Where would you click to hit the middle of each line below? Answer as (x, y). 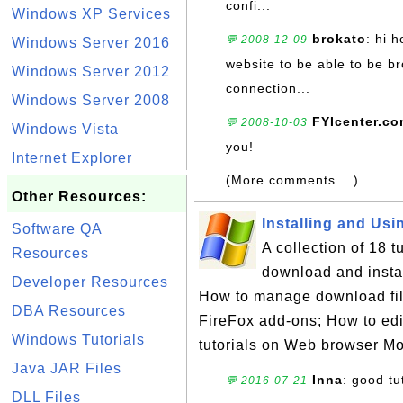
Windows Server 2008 (91, 100)
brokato (339, 39)
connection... (268, 88)
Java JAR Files (67, 368)
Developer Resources (90, 282)
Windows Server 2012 (91, 72)
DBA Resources (69, 311)
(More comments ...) (292, 180)
